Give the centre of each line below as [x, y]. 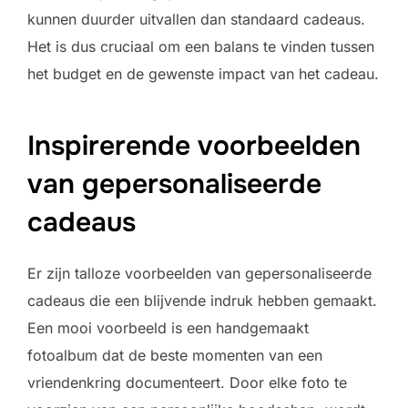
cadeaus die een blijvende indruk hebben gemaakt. [202, 301]
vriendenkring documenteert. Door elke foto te [187, 383]
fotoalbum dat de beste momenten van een [175, 356]
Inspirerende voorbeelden [194, 146]
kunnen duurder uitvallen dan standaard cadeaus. [196, 19]
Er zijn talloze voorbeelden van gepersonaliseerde [199, 274]
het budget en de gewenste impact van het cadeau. [203, 73]
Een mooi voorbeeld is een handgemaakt [168, 328]
